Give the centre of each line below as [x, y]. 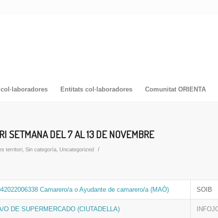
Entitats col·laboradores [96, 89]
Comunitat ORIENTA [175, 89]
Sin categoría [41, 149]
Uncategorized [77, 149]
